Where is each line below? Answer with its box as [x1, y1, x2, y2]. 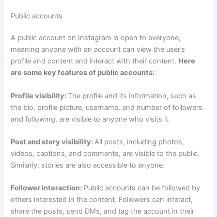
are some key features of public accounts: [11, 68, 155, 77]
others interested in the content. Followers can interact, [11, 195, 193, 204]
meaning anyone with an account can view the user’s [11, 45, 186, 54]
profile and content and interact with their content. [11, 57, 179, 66]
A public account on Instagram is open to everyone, [11, 33, 181, 43]
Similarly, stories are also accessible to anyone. [11, 161, 165, 170]
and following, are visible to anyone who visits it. [11, 114, 170, 124]
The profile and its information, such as [68, 91, 197, 100]
